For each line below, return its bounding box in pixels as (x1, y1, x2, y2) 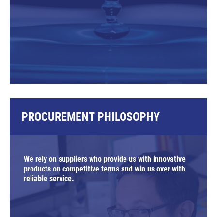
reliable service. (24, 174, 74, 184)
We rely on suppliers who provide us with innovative (24, 155, 186, 164)
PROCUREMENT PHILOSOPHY (21, 110, 160, 124)
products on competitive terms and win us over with (24, 164, 185, 174)
